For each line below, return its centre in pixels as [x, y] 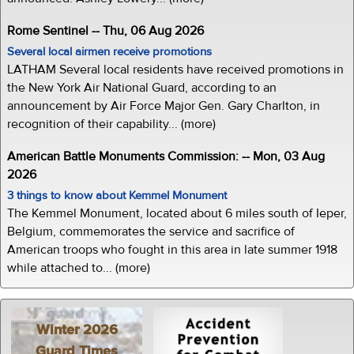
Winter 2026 [77, 330]
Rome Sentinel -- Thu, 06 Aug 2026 [105, 30]
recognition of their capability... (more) [111, 124]
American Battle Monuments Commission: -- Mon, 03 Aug [166, 156]
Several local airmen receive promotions [109, 51]
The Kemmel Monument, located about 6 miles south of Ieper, [177, 213]
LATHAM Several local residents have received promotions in [175, 69]
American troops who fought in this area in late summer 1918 [172, 249]
